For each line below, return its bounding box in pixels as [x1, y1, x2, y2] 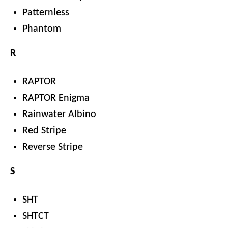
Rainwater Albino [22, 109, 96, 120]
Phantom [22, 24, 61, 34]
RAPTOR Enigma [22, 93, 90, 103]
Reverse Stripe [22, 142, 83, 152]
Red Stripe [22, 126, 66, 136]
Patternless [22, 8, 69, 18]
